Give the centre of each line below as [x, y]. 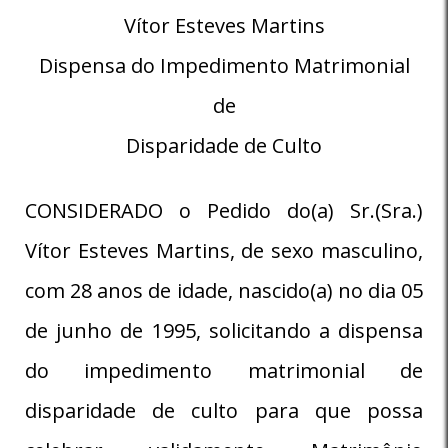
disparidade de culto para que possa [224, 410]
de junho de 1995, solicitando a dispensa [224, 330]
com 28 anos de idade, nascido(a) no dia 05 [224, 290]
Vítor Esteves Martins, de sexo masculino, [224, 250]
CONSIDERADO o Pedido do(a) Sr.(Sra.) [224, 210]
